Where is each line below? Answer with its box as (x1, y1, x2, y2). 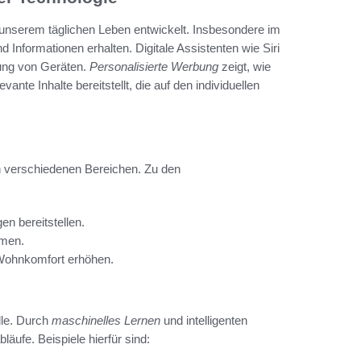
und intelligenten (160, 313, 247, 328)
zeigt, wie (218, 60, 271, 74)
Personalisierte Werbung (89, 60, 218, 74)
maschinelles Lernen (52, 313, 160, 328)
